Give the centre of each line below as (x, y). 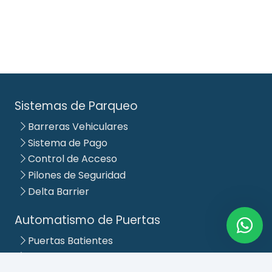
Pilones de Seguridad (76, 175)
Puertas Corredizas (72, 257)
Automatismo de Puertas (87, 220)
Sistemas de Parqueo (76, 106)
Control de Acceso (71, 159)
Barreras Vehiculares (77, 126)
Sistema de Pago (66, 143)
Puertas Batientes (69, 240)
